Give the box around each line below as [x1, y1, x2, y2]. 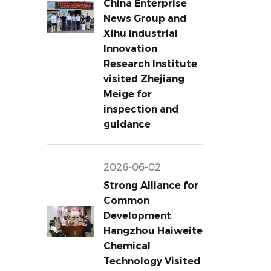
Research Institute [103, 58, 197, 70]
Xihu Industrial [103, 28, 178, 39]
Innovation [103, 43, 157, 54]
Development [103, 210, 171, 221]
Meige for [103, 88, 152, 100]
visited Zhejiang [103, 73, 184, 85]
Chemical [103, 240, 151, 252]
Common [103, 195, 149, 206]
